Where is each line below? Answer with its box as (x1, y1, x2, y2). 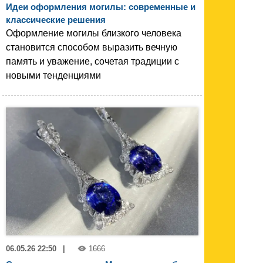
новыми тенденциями (6, 70, 101, 80)
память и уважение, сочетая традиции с (6, 56, 179, 66)
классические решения (6, 14, 106, 25)
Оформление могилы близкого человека (6, 28, 181, 38)
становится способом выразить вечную (6, 42, 177, 52)
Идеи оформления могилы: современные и (6, 1, 195, 12)
